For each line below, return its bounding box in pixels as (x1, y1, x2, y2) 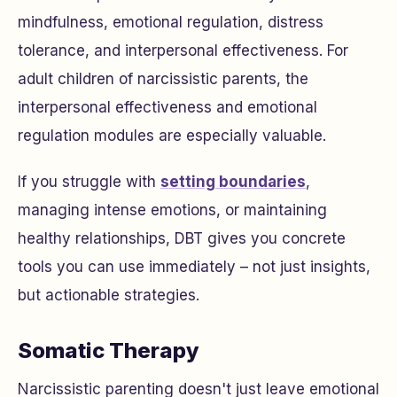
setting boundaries (160, 173, 306, 191)
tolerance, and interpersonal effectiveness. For (18, 42, 348, 59)
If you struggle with (18, 173, 160, 191)
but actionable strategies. (18, 286, 199, 304)
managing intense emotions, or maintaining (18, 201, 327, 219)
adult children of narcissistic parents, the (18, 70, 308, 88)
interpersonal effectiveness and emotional (18, 98, 317, 116)
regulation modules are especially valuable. (18, 127, 326, 144)
